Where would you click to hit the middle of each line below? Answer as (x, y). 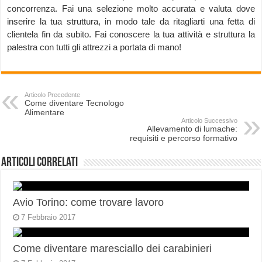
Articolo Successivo (209, 120)
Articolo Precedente (53, 95)
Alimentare (45, 112)
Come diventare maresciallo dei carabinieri (113, 249)
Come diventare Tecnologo (75, 103)
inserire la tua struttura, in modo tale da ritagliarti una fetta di (131, 21)
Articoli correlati (40, 163)
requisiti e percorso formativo (183, 138)
